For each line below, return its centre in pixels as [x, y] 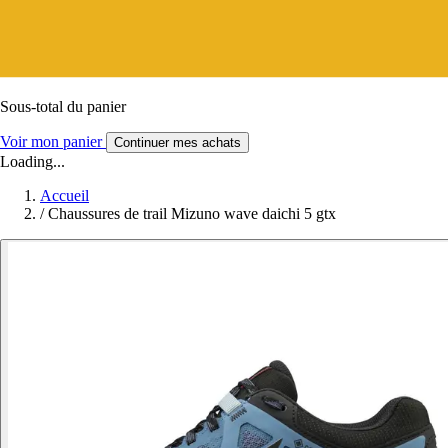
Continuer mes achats [177, 142]
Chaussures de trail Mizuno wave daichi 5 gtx [192, 213]
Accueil [64, 195]
